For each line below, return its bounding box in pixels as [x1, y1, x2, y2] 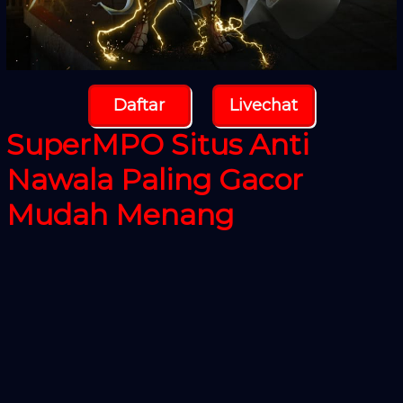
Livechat [229, 95, 299, 116]
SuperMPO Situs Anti [5, 126, 309, 162]
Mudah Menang [5, 196, 234, 232]
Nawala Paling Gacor [5, 161, 303, 197]
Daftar [113, 95, 166, 116]
